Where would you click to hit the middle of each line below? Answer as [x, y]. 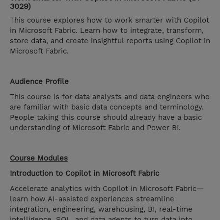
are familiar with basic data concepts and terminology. [107, 107]
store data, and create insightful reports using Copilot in [110, 41]
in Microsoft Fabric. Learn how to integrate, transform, [107, 31]
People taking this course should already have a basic [106, 118]
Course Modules [39, 158]
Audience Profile [39, 82]
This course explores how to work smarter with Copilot [110, 20]
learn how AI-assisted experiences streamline [92, 199]
